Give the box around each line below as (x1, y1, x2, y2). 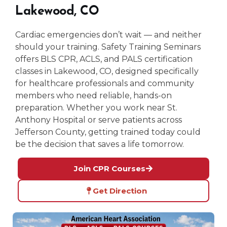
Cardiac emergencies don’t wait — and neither (15, 29, 202, 40)
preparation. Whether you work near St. (15, 102, 177, 112)
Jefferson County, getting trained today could (15, 127, 201, 137)
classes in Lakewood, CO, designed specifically (15, 66, 199, 76)
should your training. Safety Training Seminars (15, 42, 201, 52)
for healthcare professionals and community (15, 78, 194, 88)
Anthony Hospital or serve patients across (15, 115, 182, 125)
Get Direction (93, 186, 147, 196)
